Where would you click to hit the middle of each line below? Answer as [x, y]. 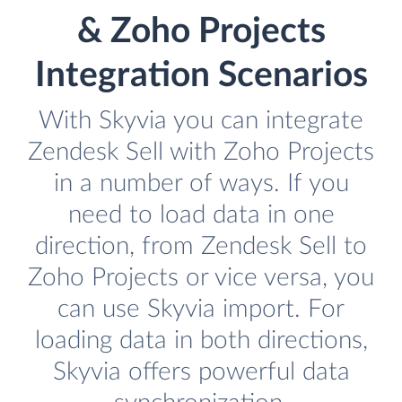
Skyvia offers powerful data [201, 372]
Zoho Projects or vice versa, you [201, 278]
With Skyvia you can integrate [201, 121]
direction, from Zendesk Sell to [201, 247]
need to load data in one [201, 215]
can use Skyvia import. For [201, 310]
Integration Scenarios [201, 76]
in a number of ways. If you [201, 184]
